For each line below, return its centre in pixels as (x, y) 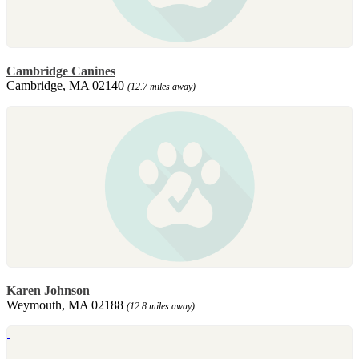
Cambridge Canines (61, 71)
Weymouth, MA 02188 (67, 305)
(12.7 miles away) (161, 86)
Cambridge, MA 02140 (67, 85)
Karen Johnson (48, 290)
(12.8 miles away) (161, 306)
